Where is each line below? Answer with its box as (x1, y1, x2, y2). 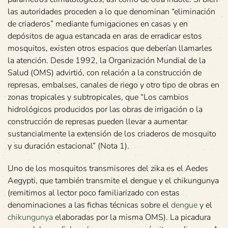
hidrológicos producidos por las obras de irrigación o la (8, 104, 203, 116)
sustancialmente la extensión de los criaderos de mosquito (8, 128, 216, 140)
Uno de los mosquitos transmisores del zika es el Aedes (8, 163, 208, 175)
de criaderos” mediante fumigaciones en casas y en (8, 18, 188, 30)
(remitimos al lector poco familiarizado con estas (8, 187, 180, 199)
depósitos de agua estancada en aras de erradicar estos (8, 31, 202, 42)
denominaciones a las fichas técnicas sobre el (8, 199, 171, 211)
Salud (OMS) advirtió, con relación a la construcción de (8, 67, 202, 79)
